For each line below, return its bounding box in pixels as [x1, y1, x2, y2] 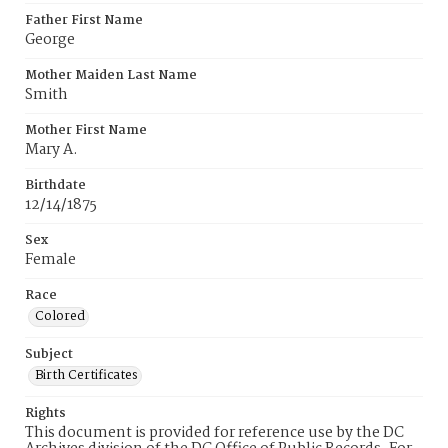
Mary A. [25, 138, 78, 162]
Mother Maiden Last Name [25, 65, 197, 86]
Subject [25, 344, 73, 365]
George [25, 28, 75, 52]
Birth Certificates [35, 365, 138, 386]
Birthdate [25, 175, 86, 196]
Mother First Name [25, 120, 147, 141]
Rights [25, 403, 66, 424]
